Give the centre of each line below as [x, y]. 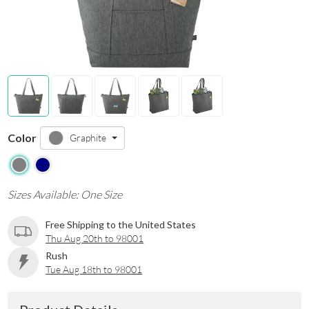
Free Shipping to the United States [121, 224]
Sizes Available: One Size [65, 195]
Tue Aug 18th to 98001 [94, 269]
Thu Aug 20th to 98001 [95, 238]
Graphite [88, 138]
